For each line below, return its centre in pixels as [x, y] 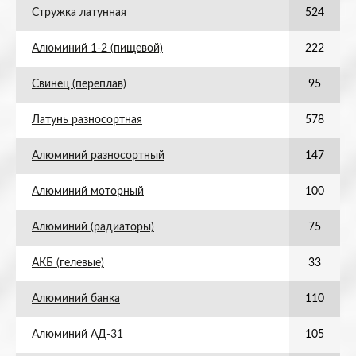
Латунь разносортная [87, 120]
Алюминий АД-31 [77, 335]
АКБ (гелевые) [68, 263]
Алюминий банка [76, 299]
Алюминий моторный [88, 192]
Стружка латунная [79, 13]
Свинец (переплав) [79, 84]
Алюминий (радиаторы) [93, 227]
